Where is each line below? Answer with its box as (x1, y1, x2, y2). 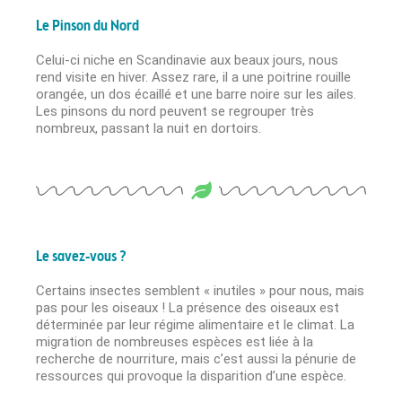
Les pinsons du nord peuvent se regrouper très (36, 103, 314, 120)
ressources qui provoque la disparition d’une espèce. (36, 368, 346, 385)
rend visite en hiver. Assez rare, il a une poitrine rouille (36, 69, 351, 86)
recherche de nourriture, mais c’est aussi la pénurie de (36, 351, 356, 368)
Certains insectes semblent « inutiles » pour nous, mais (36, 283, 364, 300)
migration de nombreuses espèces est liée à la (36, 334, 313, 351)
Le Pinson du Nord (36, 16, 139, 38)
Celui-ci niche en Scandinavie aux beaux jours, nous (36, 52, 338, 69)
